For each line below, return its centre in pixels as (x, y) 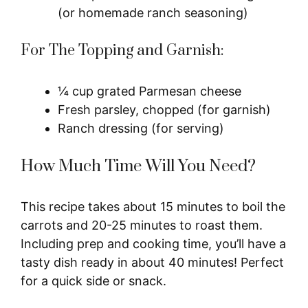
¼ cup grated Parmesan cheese (150, 91)
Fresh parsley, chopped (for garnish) (164, 109)
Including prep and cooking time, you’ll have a (153, 243)
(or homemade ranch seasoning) (153, 12)
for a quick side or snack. (93, 280)
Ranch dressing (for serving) (141, 128)
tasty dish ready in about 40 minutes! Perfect (152, 262)
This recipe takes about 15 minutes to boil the (153, 206)
